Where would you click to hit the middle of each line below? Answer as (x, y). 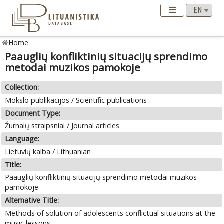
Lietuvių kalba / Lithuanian (48, 151)
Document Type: (33, 113)
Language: (22, 139)
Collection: (22, 87)
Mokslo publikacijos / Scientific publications (76, 100)
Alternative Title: (32, 200)
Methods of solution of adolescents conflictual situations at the (110, 213)
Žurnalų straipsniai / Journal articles (62, 126)
